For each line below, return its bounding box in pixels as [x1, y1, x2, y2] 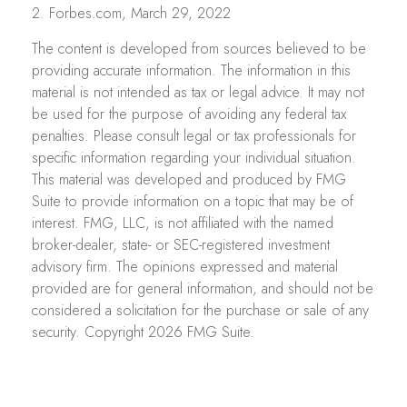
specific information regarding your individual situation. [32, 146, 356, 168]
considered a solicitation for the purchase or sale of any [32, 299, 369, 321]
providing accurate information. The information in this [32, 59, 351, 81]
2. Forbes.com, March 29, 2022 [32, 2, 231, 24]
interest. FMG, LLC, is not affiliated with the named [32, 212, 333, 233]
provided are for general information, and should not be [32, 277, 373, 299]
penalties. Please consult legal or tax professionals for [32, 124, 356, 146]
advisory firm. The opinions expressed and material [32, 255, 338, 277]
